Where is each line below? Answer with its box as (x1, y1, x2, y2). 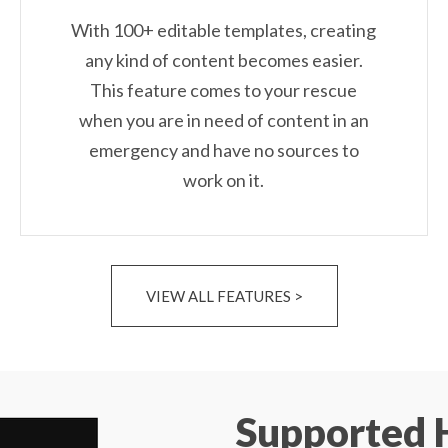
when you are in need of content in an (78, 109, 369, 132)
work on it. (183, 169, 265, 192)
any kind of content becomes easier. (84, 49, 363, 72)
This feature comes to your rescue (90, 79, 358, 102)
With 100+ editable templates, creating (71, 19, 377, 42)
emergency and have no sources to (88, 139, 359, 162)
